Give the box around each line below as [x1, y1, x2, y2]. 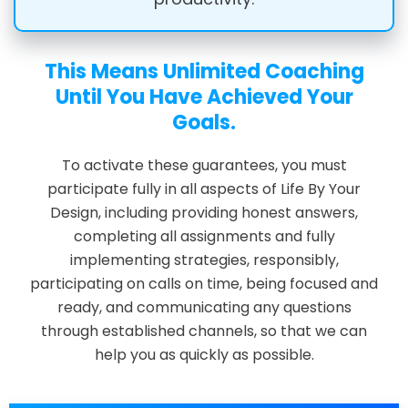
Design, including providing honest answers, [50, 202, 358, 224]
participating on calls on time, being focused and [30, 273, 378, 295]
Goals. [172, 108, 236, 138]
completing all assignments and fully [73, 226, 335, 248]
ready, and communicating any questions [56, 297, 352, 319]
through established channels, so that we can [41, 321, 367, 342]
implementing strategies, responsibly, [69, 250, 339, 271]
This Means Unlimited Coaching [44, 57, 364, 87]
